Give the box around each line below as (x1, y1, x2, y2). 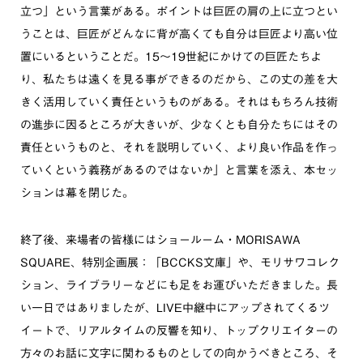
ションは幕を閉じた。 (20, 187, 134, 199)
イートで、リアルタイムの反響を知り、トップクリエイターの (20, 325, 338, 336)
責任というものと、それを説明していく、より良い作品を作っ (20, 142, 338, 153)
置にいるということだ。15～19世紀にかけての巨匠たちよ (20, 51, 322, 62)
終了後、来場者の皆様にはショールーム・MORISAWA (20, 234, 301, 246)
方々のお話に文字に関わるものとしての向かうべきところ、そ (20, 348, 338, 359)
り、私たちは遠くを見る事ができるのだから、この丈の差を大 (20, 74, 338, 85)
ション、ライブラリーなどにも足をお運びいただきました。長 (20, 280, 338, 291)
